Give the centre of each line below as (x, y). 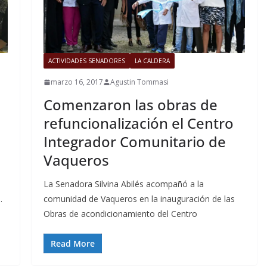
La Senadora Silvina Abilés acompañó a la (123, 184)
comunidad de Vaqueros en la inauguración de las (139, 199)
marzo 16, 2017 (77, 82)
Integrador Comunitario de (134, 142)
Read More (72, 244)
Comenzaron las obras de (130, 105)
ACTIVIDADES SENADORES (86, 61)
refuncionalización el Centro (138, 123)
